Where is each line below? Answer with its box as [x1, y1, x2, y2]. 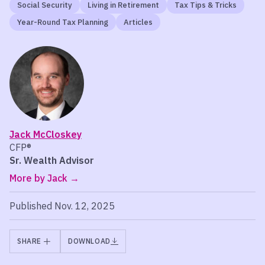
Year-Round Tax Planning [17, 17, 108, 27]
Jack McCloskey [9, 128, 82, 140]
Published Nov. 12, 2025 [9, 200, 115, 212]
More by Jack [9, 172, 67, 184]
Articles [124, 17, 153, 27]
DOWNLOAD [68, 237, 111, 245]
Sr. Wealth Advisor [9, 154, 94, 166]
